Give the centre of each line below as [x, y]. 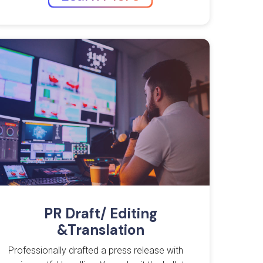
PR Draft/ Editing [100, 214]
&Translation [100, 230]
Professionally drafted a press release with [96, 251]
